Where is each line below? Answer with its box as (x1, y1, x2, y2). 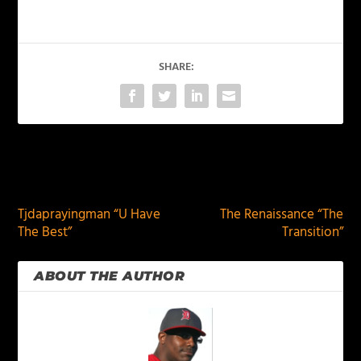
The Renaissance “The (219, 204, 343, 226)
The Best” (18, 222, 73, 243)
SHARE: (159, 58, 194, 77)
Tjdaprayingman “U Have (18, 204, 161, 226)
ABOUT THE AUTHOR (34, 268, 185, 284)
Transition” (281, 222, 343, 243)
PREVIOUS (37, 164, 99, 186)
